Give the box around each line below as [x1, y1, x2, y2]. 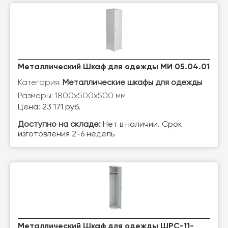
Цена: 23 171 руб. [18, 103, 80, 111]
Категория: [18, 77, 63, 87]
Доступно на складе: [18, 121, 101, 129]
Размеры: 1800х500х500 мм [18, 91, 126, 100]
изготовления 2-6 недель [18, 130, 115, 138]
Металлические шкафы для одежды [63, 79, 202, 87]
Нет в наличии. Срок [101, 121, 182, 129]
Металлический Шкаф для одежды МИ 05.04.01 [18, 63, 210, 71]
